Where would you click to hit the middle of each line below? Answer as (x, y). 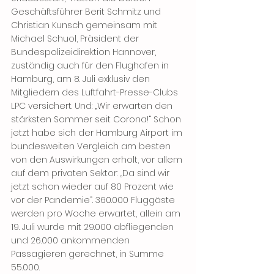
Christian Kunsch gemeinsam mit (85, 25)
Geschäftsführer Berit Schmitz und (87, 12)
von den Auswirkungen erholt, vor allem (98, 160)
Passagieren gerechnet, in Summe (89, 254)
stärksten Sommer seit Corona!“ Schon (97, 120)
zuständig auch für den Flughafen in (91, 66)
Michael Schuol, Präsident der (76, 39)
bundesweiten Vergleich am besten (92, 146)
